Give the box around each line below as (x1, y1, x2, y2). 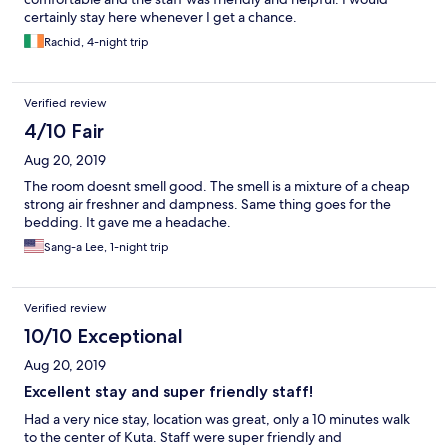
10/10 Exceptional (24, 324, 183, 349)
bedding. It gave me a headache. (24, 213, 231, 232)
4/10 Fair (24, 119, 104, 144)
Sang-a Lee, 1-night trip (44, 239, 169, 256)
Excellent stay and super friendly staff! (24, 382, 313, 402)
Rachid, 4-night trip (44, 34, 149, 51)
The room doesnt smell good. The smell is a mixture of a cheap (24, 177, 410, 196)
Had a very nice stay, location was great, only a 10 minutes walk (24, 410, 410, 429)
